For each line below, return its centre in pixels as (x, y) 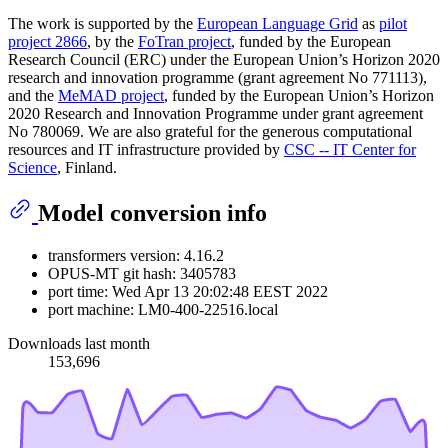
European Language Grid (277, 24)
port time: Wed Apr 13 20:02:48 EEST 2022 (188, 292)
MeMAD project (111, 96)
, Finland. (87, 168)
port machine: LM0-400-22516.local (163, 310)
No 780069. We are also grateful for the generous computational (210, 132)
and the (33, 96)
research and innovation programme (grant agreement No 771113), (217, 78)
